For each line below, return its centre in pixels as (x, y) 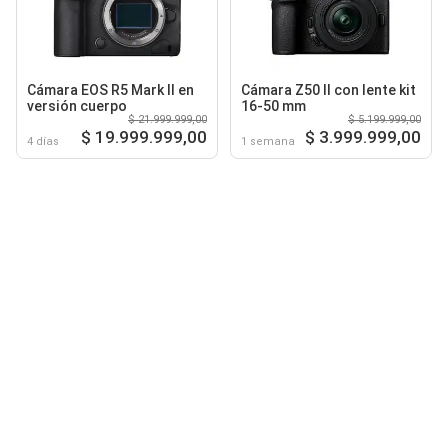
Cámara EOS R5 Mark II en (110, 89)
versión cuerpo (77, 105)
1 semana (268, 141)
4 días (43, 141)
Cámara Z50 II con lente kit (328, 89)
